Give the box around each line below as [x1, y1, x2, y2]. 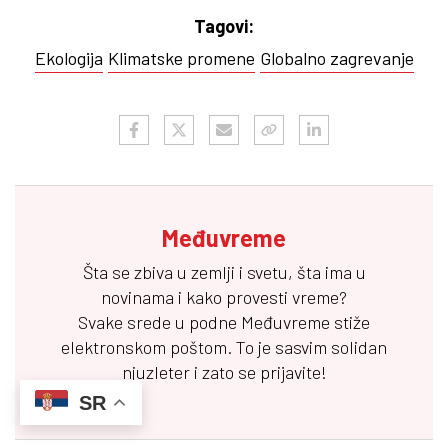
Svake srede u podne [78, 310, 241, 333]
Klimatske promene [107, 46, 255, 69]
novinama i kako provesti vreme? [101, 285, 347, 308]
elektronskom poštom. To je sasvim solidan [61, 335, 387, 358]
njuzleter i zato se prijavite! [121, 360, 327, 383]
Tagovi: [193, 14, 255, 37]
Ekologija [34, 46, 103, 69]
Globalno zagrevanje [259, 46, 414, 69]
